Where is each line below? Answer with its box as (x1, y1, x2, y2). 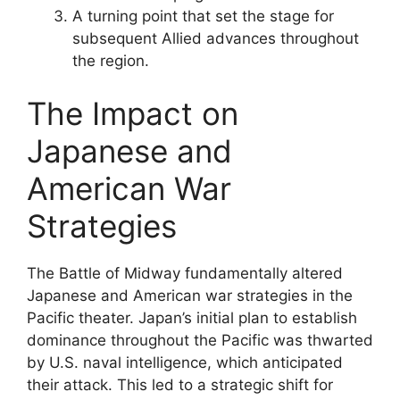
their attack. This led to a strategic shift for (27, 376, 333, 394)
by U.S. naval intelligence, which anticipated (27, 354, 343, 371)
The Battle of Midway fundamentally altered (27, 264, 343, 282)
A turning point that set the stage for (72, 6, 334, 25)
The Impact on (27, 95, 238, 132)
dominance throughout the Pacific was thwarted (27, 331, 373, 349)
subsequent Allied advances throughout (72, 29, 359, 47)
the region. (72, 51, 149, 70)
